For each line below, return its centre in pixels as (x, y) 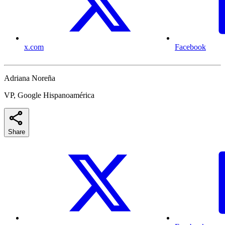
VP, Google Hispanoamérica (49, 95)
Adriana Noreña (30, 78)
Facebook (190, 47)
